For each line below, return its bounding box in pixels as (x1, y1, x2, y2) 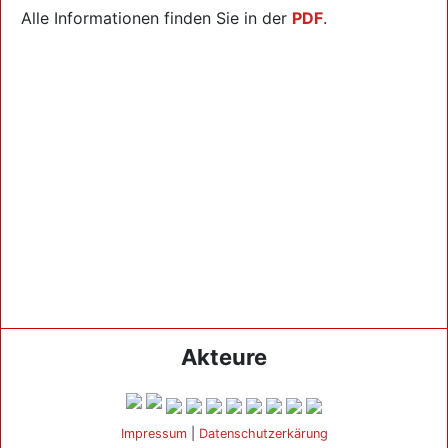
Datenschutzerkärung (198, 426, 328, 441)
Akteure (181, 344, 267, 370)
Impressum (120, 426, 187, 441)
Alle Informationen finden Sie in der (21, 8, 292, 28)
